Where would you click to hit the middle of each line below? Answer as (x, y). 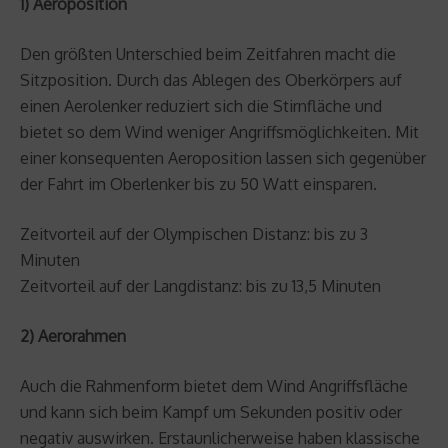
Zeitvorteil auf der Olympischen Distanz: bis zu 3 (194, 233)
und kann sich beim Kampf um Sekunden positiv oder (211, 411)
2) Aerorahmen (73, 335)
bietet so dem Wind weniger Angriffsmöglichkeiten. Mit (219, 131)
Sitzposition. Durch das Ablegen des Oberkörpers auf (211, 79)
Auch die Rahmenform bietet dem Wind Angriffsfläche (214, 385)
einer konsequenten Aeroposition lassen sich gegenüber (223, 157)
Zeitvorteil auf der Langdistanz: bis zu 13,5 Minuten (200, 285)
